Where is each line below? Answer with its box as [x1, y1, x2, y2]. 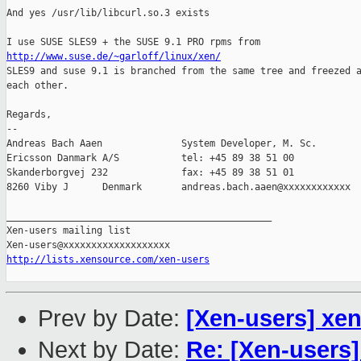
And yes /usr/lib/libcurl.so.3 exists [6, 7, 210, 19]
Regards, [6, 109, 52, 121]
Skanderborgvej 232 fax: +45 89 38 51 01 [6, 167, 294, 179]
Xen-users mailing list [6, 225, 131, 237]
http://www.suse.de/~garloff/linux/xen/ [6, 51, 221, 63]
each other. [6, 80, 68, 92]
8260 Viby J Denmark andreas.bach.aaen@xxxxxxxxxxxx [6, 181, 351, 193]
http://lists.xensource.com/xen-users [6, 254, 210, 266]
